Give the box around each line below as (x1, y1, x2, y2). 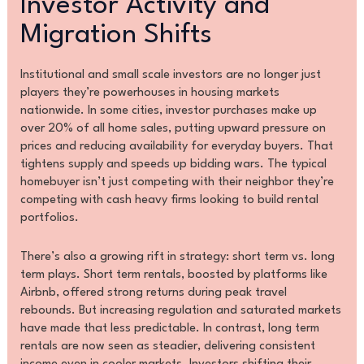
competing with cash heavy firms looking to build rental (19, 194, 318, 207)
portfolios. (19, 212, 79, 225)
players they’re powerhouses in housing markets (19, 87, 279, 100)
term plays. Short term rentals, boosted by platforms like (19, 268, 327, 281)
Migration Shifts (19, 22, 212, 50)
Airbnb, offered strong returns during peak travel (19, 286, 287, 299)
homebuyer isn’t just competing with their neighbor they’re (19, 176, 334, 189)
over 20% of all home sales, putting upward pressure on (19, 123, 326, 136)
